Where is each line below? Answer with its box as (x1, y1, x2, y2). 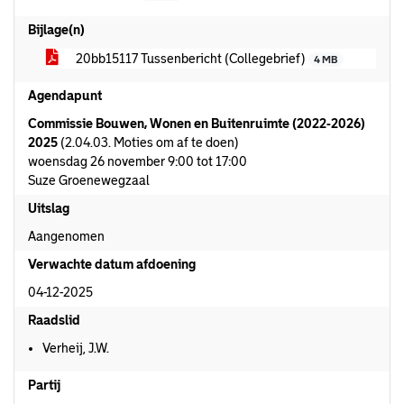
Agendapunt (28, 88, 102, 103)
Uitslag (28, 201, 69, 216)
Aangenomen (28, 229, 105, 243)
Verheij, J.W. (42, 341, 109, 355)
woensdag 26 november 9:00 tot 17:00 (28, 154, 247, 169)
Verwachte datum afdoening (28, 257, 196, 271)
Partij (28, 378, 60, 392)
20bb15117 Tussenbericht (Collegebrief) (73, 51, 308, 66)
